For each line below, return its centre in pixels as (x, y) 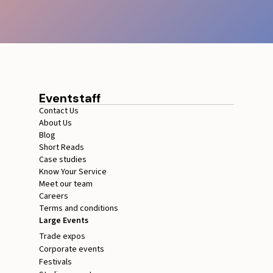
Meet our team (66, 184)
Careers (54, 197)
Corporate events (72, 250)
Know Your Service (73, 172)
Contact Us (59, 111)
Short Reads (62, 148)
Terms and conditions (79, 209)
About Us (55, 123)
